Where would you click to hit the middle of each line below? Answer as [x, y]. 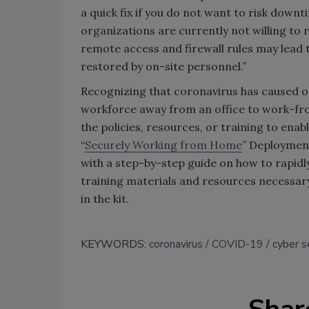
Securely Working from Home [163, 145]
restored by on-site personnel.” [163, 67]
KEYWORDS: [115, 245]
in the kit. [105, 199]
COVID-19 [238, 245]
